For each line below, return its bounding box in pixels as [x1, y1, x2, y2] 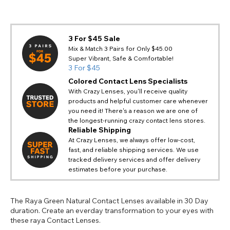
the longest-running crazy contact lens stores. [68, 117, 205, 125]
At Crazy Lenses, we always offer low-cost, [68, 136, 195, 144]
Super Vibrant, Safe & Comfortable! [68, 54, 174, 63]
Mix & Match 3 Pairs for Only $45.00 [68, 45, 172, 53]
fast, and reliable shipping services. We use [68, 146, 199, 154]
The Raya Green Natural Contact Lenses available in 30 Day [10, 196, 208, 206]
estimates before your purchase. [68, 165, 167, 174]
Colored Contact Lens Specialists [68, 76, 187, 86]
